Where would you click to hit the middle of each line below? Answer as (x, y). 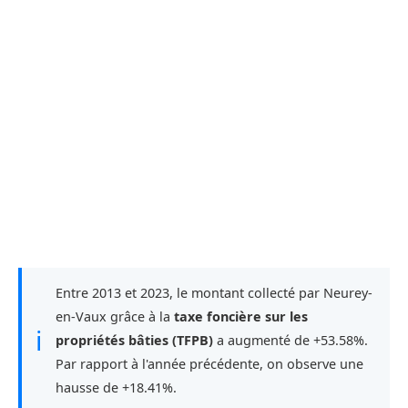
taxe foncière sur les (241, 316)
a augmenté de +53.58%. (291, 340)
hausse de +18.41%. (116, 387)
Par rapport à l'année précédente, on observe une (209, 363)
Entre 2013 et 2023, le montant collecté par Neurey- (214, 292)
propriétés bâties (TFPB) (134, 340)
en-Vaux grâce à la (115, 316)
